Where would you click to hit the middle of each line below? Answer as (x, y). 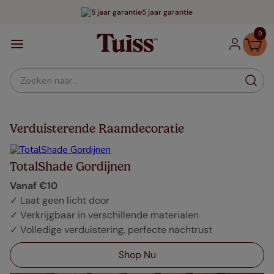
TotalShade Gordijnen (70, 166)
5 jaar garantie (167, 12)
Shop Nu (137, 255)
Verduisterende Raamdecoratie (97, 128)
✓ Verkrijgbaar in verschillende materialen (104, 215)
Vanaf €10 (34, 186)
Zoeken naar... (38, 73)
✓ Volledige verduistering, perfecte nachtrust (111, 230)
